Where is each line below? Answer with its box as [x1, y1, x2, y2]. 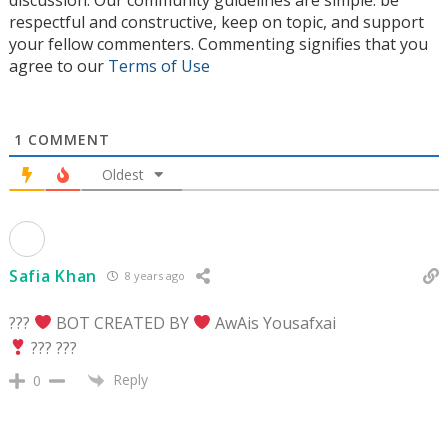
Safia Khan [9, 264, 97, 287]
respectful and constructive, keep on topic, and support [9, 10, 424, 33]
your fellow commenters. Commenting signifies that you [9, 32, 428, 55]
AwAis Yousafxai [211, 311, 337, 334]
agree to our [9, 54, 108, 77]
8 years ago [122, 268, 185, 284]
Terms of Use [108, 54, 210, 77]
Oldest [101, 164, 144, 184]
